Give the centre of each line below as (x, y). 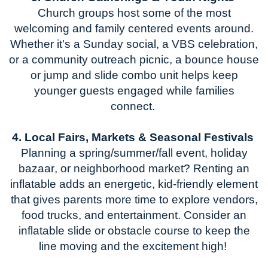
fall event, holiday (203, 153)
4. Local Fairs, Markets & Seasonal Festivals (133, 138)
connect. (133, 106)
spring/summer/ (118, 153)
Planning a (50, 153)
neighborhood (111, 169)
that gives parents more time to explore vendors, (134, 200)
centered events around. (191, 29)
